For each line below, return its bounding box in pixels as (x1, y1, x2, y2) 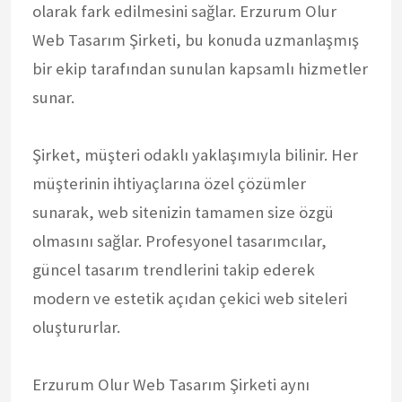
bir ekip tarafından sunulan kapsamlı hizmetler (32, 57, 368, 79)
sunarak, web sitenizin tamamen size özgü (32, 201, 334, 223)
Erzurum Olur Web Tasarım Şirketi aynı (32, 373, 310, 395)
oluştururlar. (32, 316, 120, 337)
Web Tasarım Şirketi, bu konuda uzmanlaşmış (32, 29, 359, 50)
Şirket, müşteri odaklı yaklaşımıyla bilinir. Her (32, 144, 358, 165)
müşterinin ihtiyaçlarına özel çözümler (32, 172, 306, 194)
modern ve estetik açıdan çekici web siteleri (32, 287, 347, 309)
